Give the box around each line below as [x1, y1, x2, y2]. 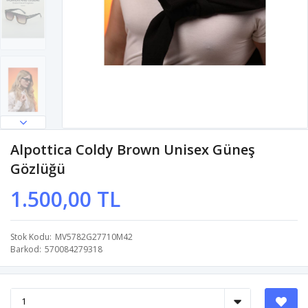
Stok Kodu [10, 230, 49, 243]
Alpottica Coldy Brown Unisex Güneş [10, 140, 255, 159]
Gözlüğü [10, 159, 65, 178]
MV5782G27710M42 [55, 230, 133, 243]
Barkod [10, 243, 39, 255]
